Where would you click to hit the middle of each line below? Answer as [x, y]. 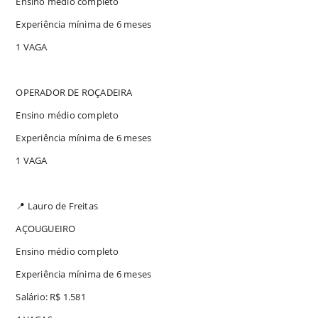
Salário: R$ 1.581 [51, 296]
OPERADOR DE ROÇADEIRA [74, 92]
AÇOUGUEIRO [46, 228]
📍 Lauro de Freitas [57, 205]
